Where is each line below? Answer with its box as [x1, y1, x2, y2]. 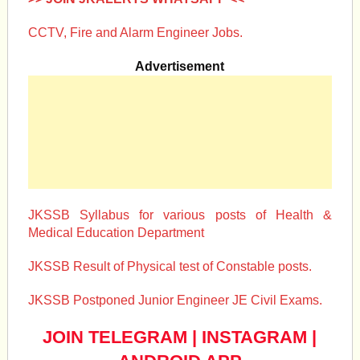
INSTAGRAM [202, 327, 308, 347]
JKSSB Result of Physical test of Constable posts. [27, 260, 312, 273]
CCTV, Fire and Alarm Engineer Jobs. [27, 26, 243, 39]
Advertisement [135, 59, 225, 73]
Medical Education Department [27, 226, 204, 239]
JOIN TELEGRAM [43, 327, 188, 347]
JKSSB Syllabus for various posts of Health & [27, 208, 333, 222]
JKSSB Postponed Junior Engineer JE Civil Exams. [27, 293, 322, 307]
